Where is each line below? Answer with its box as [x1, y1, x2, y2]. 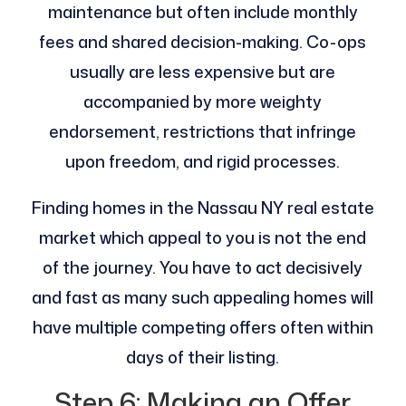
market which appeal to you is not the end [39, 226, 367, 250]
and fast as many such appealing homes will [32, 285, 374, 310]
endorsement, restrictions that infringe [49, 120, 357, 144]
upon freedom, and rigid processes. [65, 150, 341, 174]
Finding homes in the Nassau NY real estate [31, 196, 374, 220]
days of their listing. [126, 345, 280, 370]
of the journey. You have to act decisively [43, 256, 363, 280]
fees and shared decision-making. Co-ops [39, 30, 367, 54]
